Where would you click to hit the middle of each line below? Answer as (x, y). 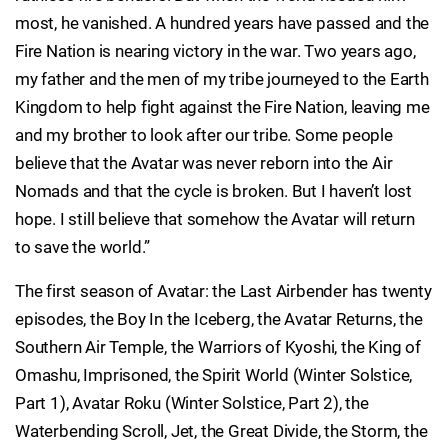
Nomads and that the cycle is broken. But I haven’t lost (213, 191)
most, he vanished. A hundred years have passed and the (222, 23)
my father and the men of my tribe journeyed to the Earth (222, 79)
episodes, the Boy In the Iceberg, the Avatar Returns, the (219, 319)
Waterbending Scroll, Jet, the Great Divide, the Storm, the (221, 431)
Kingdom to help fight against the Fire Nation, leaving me (222, 107)
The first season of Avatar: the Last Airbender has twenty (223, 291)
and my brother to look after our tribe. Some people (204, 135)
